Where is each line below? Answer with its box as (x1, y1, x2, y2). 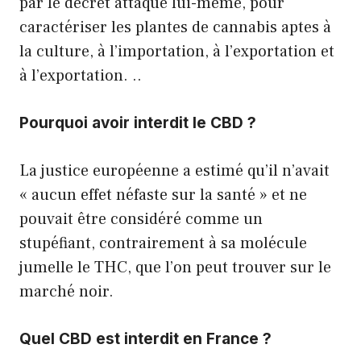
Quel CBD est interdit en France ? (19, 329, 272, 348)
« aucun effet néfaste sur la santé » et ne (19, 184, 307, 205)
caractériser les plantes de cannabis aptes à (19, 16, 331, 38)
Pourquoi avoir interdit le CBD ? (19, 113, 256, 132)
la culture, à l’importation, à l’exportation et (19, 40, 334, 62)
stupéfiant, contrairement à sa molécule (19, 232, 307, 254)
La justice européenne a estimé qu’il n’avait (19, 160, 330, 181)
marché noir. (19, 280, 114, 302)
